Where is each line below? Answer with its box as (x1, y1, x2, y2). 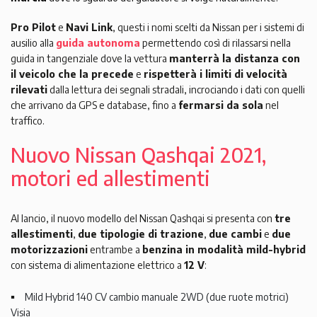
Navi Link (66, 21, 113, 34)
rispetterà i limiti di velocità (144, 68, 287, 81)
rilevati (11, 83, 47, 96)
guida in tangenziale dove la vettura (11, 52, 169, 65)
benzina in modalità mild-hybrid (142, 243, 306, 256)
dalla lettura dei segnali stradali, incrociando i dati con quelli (47, 83, 305, 96)
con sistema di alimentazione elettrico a (11, 259, 184, 272)
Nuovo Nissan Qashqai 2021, (11, 142, 266, 168)
